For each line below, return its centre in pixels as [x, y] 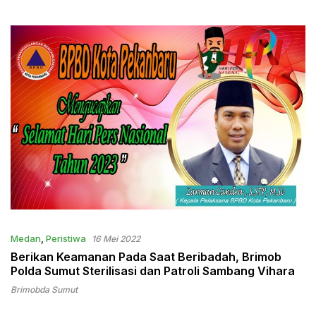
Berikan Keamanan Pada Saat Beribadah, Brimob [146, 257]
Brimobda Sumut [44, 290]
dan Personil [42, 10]
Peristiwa [66, 239]
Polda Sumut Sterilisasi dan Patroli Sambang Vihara [153, 271]
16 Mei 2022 [116, 239]
